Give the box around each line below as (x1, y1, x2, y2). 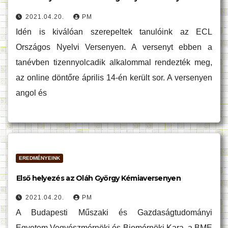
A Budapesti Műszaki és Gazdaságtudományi (16, 208, 212, 217)
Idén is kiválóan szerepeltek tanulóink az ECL (16, 27, 212, 36)
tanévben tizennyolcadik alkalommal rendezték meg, (16, 58, 212, 67)
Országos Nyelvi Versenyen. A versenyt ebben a (16, 43, 212, 51)
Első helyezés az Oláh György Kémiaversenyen (16, 174, 181, 183)
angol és (16, 89, 47, 97)
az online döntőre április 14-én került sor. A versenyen (16, 73, 212, 82)
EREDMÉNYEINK (19, 155, 60, 161)
